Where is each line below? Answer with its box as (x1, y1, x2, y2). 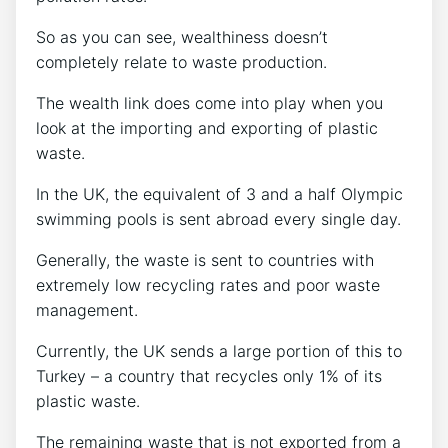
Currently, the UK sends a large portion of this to (36, 340, 402, 361)
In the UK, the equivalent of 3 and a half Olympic (36, 183, 403, 204)
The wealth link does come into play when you (36, 92, 383, 113)
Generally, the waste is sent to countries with (36, 249, 374, 270)
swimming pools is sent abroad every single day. (36, 208, 401, 229)
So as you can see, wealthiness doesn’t (36, 26, 328, 47)
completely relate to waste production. (36, 51, 327, 72)
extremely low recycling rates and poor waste (36, 274, 380, 295)
